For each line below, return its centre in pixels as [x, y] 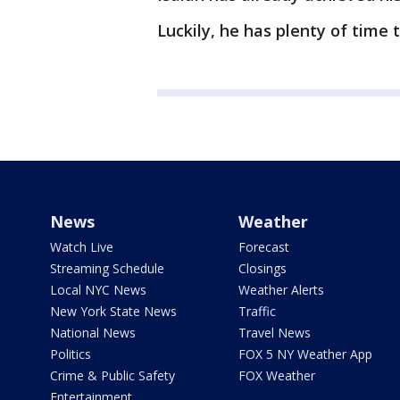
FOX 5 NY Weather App [305, 354]
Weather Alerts [281, 290]
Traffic [257, 311]
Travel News [274, 333]
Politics [71, 354]
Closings [262, 268]
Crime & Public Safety [112, 375]
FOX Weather [276, 375]
